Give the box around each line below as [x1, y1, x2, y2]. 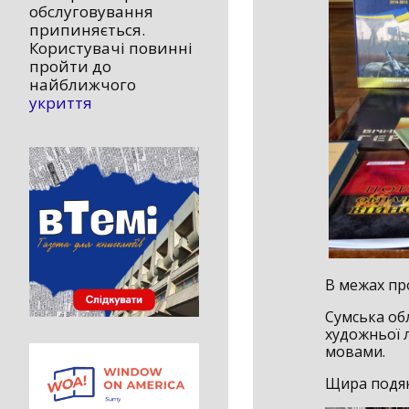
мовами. [324, 341, 385, 362]
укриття [29, 92, 92, 114]
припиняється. [29, 19, 145, 41]
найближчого [29, 74, 136, 96]
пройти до [29, 56, 111, 78]
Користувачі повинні [29, 37, 193, 59]
